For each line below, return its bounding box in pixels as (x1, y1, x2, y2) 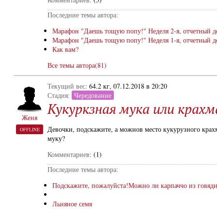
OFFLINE (19, 126, 40, 133)
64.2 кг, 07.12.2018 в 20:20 (89, 81, 167, 91)
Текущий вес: (47, 81, 89, 91)
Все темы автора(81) (47, 61, 107, 70)
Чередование (74, 91, 111, 100)
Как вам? (52, 45, 78, 54)
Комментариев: (47, 150, 92, 159)
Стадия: (47, 91, 72, 100)
